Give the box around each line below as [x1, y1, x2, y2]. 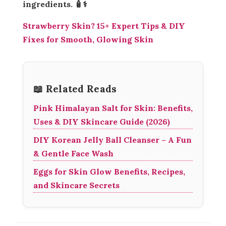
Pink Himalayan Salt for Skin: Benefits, [33, 103, 193, 114]
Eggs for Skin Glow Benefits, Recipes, [33, 166, 185, 177]
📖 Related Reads [33, 83, 117, 95]
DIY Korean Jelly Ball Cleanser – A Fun [33, 135, 192, 145]
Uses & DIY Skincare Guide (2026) [33, 117, 170, 127]
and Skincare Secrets [33, 180, 120, 191]
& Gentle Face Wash [33, 148, 114, 159]
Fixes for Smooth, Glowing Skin [23, 34, 153, 45]
